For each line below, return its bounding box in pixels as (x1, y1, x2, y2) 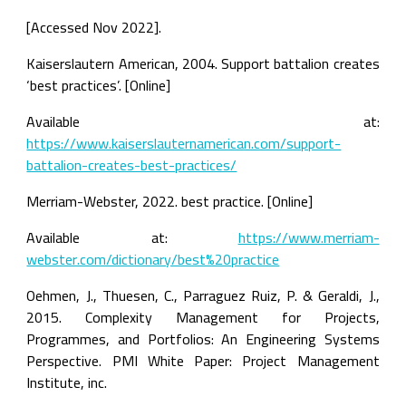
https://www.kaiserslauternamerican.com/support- (26, 130, 342, 157)
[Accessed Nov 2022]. (26, 14, 162, 41)
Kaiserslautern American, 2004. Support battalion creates (26, 50, 380, 77)
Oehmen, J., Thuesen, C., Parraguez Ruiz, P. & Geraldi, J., (26, 282, 380, 309)
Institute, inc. (26, 369, 108, 396)
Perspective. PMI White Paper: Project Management (26, 347, 380, 374)
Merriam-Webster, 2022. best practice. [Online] (26, 188, 314, 215)
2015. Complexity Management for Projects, (26, 304, 380, 331)
